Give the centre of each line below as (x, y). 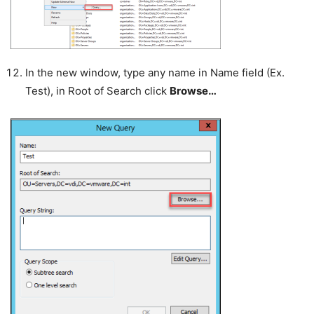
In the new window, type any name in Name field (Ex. (155, 73)
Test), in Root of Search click (97, 91)
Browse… (194, 91)
